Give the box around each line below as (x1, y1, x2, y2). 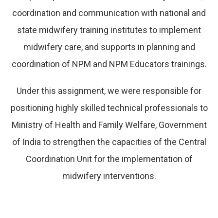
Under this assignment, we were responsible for (17, 85, 201, 96)
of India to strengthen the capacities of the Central (12, 136, 206, 147)
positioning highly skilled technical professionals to (10, 102, 208, 113)
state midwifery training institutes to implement (17, 24, 201, 35)
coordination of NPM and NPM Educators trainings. (11, 58, 207, 69)
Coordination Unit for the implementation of (25, 153, 193, 164)
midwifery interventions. (62, 170, 156, 181)
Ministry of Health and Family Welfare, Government (11, 119, 207, 130)
